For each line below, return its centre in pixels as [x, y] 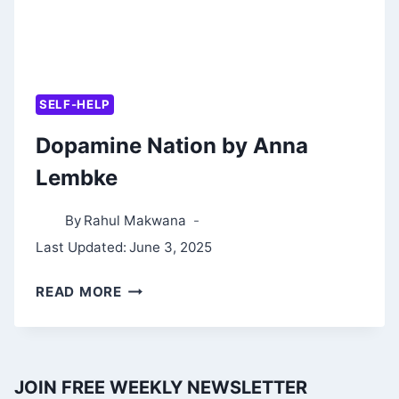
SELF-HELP [75, 104]
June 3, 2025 [171, 248]
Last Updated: [81, 248]
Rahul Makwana [135, 221]
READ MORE [79, 292]
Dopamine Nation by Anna [172, 146]
